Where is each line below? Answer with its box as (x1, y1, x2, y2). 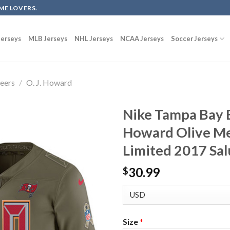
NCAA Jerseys (120, 34, 164, 43)
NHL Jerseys (74, 34, 113, 43)
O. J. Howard (26, 77, 72, 87)
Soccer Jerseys (171, 34, 218, 43)
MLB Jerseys (28, 34, 67, 43)
